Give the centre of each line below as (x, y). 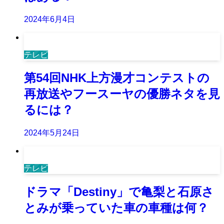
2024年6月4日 (49, 19)
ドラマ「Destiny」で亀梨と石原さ (119, 192)
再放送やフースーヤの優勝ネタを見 (122, 94)
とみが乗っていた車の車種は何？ (116, 208)
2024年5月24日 (52, 133)
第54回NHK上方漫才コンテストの (117, 78)
